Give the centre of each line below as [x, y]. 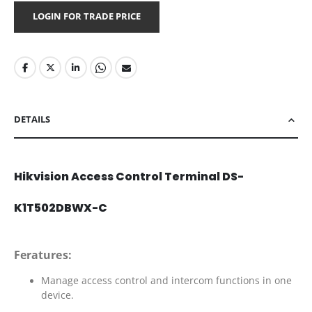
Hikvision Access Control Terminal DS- [129, 177]
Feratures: [43, 255]
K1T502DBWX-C [61, 208]
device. [57, 295]
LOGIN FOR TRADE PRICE [87, 16]
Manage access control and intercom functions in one [166, 281]
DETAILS [32, 119]
